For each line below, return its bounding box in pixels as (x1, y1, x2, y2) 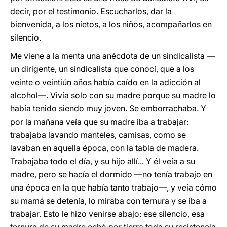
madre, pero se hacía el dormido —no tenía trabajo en (10, 169, 212, 179)
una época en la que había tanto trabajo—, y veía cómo (10, 182, 217, 193)
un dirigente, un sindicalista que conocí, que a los (10, 64, 194, 74)
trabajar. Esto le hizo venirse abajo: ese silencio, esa (10, 209, 205, 219)
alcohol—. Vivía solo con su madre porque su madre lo (10, 90, 216, 100)
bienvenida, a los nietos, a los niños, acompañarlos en (10, 19, 212, 29)
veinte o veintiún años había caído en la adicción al (10, 77, 201, 87)
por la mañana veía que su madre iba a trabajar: (10, 117, 188, 127)
